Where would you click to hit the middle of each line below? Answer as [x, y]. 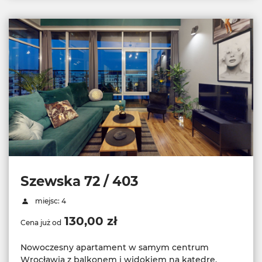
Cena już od [41, 223]
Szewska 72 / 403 [80, 182]
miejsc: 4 [49, 201]
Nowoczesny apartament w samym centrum [115, 248]
